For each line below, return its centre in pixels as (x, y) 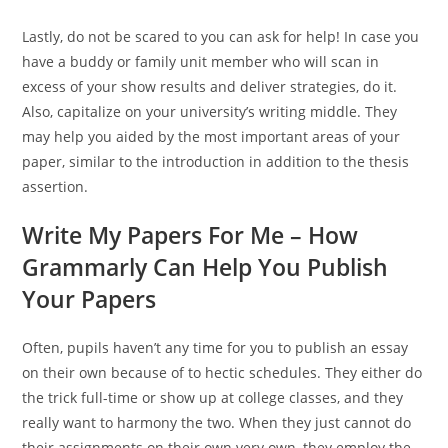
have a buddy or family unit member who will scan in (201, 61)
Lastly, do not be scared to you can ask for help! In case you (221, 36)
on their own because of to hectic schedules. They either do (222, 372)
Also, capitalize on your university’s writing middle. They (210, 111)
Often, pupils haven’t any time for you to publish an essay (215, 347)
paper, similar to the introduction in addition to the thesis (216, 161)
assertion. (55, 186)
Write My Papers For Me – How (190, 235)
